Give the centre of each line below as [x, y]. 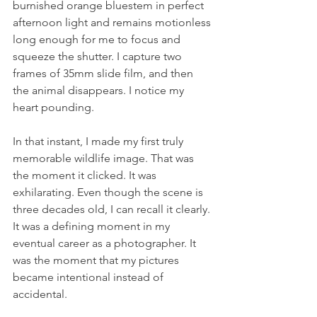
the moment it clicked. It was [86, 175]
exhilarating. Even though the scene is [109, 192]
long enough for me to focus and [98, 39]
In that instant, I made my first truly [99, 141]
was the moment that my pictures [97, 260]
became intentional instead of [90, 277]
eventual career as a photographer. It [106, 243]
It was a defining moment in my [93, 226]
